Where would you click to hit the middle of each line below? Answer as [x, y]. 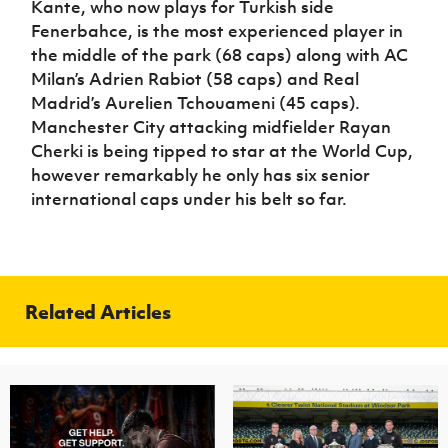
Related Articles [98, 312]
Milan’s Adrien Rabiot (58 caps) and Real [195, 79]
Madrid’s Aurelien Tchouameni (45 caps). [196, 103]
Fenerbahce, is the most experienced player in [217, 31]
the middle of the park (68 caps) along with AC [220, 55]
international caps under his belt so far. [189, 199]
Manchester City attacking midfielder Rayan [211, 127]
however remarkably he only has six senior [201, 175]
